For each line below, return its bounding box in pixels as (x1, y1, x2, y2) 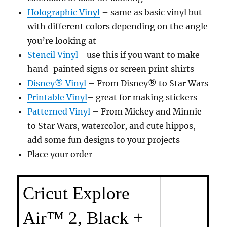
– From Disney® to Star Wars (86, 78, 209, 88)
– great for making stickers (87, 92, 198, 102)
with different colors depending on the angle (27, 21, 208, 31)
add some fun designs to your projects (27, 135, 180, 145)
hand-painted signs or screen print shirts (27, 64, 195, 74)
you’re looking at (27, 35, 97, 46)
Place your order (27, 149, 93, 159)
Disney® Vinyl (27, 78, 87, 88)
